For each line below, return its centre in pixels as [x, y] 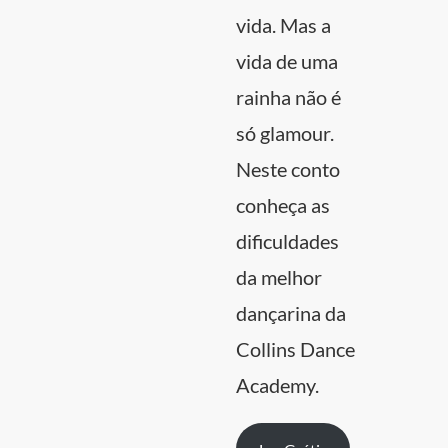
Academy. [277, 385]
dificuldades [287, 241]
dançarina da [291, 313]
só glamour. [285, 133]
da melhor [279, 277]
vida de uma [287, 61]
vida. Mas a [283, 25]
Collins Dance [295, 349]
